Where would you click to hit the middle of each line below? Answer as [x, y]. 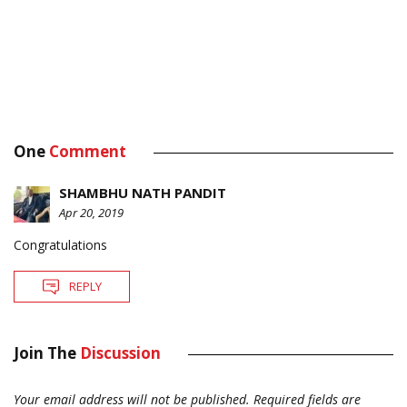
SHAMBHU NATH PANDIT [143, 193]
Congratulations [60, 245]
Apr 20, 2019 [91, 213]
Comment [88, 152]
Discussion [120, 353]
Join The [47, 353]
